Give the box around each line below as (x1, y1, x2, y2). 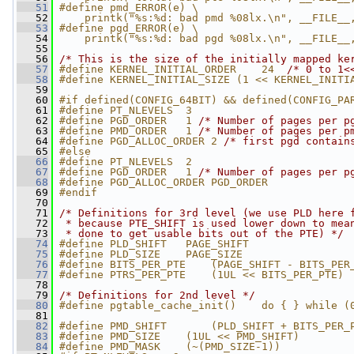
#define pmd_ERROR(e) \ (59, 2, 198, 13)
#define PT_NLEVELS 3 (59, 104, 192, 116)
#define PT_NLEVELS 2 (59, 156, 192, 168)
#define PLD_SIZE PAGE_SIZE (59, 248, 243, 260)
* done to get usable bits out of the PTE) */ (59, 228, 344, 239)
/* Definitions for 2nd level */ (59, 289, 255, 301)
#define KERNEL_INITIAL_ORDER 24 (59, 63, 287, 75)
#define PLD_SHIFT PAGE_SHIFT (59, 238, 249, 250)
